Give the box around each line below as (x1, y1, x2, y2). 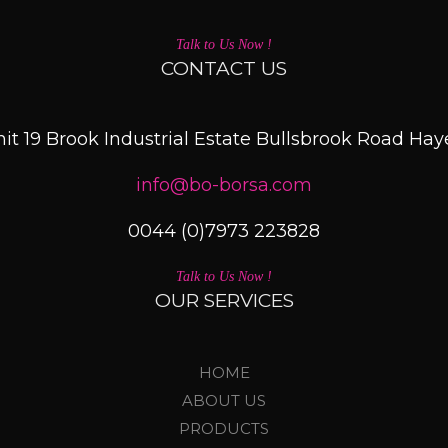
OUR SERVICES (154, 288, 294, 312)
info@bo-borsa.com (136, 173, 312, 196)
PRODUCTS (179, 418, 269, 438)
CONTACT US (161, 56, 287, 80)
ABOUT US (182, 390, 266, 410)
